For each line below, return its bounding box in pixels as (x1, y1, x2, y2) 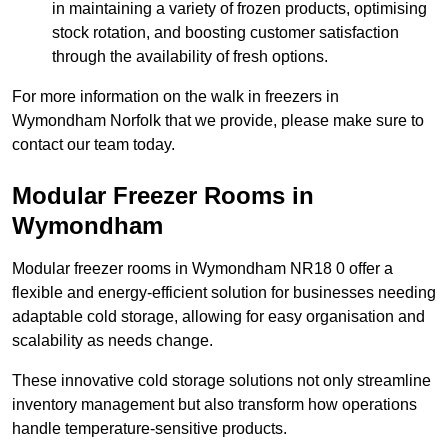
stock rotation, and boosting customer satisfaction (52, 24, 399, 42)
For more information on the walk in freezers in (12, 88, 339, 106)
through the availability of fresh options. (52, 48, 328, 66)
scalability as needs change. (12, 332, 213, 350)
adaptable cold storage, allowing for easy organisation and (12, 308, 425, 326)
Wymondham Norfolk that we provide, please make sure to (12, 112, 424, 130)
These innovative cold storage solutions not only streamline (12, 372, 431, 390)
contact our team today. (12, 136, 175, 154)
